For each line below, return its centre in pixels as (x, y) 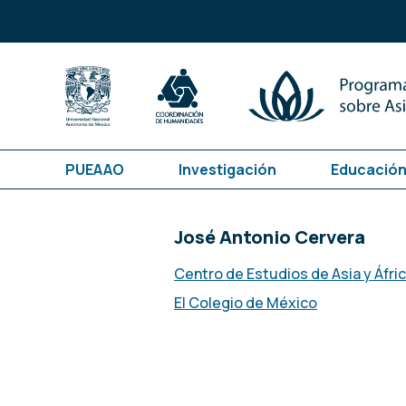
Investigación (227, 170)
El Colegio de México (246, 303)
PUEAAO (95, 170)
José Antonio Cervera (270, 237)
